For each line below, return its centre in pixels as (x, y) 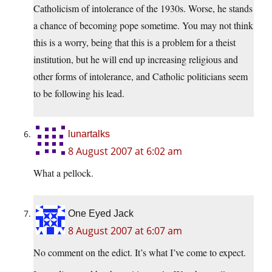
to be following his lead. (79, 93)
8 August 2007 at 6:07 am (125, 231)
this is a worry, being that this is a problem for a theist (134, 42)
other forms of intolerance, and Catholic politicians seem (141, 76)
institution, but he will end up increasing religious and (136, 59)
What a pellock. (63, 173)
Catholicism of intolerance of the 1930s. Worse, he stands (143, 8)
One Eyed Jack (101, 214)
